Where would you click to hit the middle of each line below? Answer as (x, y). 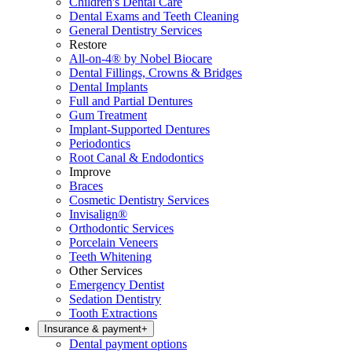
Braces (86, 186)
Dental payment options (128, 344)
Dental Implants (108, 87)
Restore (88, 44)
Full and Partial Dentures (131, 101)
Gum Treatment (108, 115)
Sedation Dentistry (115, 299)
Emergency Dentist (117, 285)
